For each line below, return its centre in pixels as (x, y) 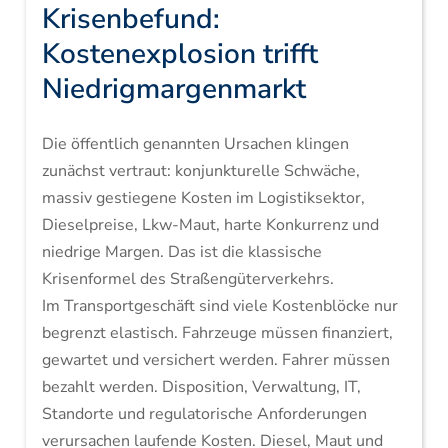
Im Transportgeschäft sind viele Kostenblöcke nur (219, 306)
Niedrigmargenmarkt (173, 89)
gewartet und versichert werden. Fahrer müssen (215, 360)
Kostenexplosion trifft (179, 54)
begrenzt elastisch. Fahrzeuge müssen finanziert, (217, 333)
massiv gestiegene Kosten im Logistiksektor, (203, 198)
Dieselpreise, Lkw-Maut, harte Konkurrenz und (210, 225)
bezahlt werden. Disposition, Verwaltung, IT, (201, 387)
